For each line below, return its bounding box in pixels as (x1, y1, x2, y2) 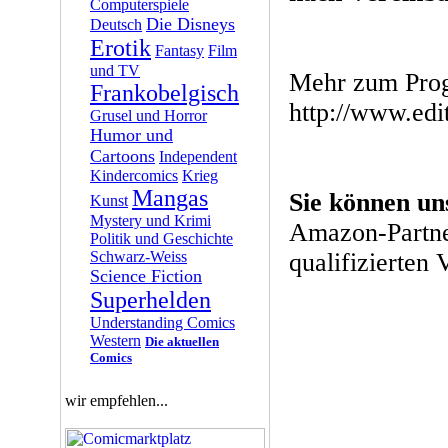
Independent (159, 148, 237, 165)
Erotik (90, 35, 151, 61)
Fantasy (155, 42, 204, 59)
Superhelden (90, 287, 211, 313)
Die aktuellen (145, 334, 219, 349)
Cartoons (90, 146, 155, 166)
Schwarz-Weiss (90, 248, 187, 265)
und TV (90, 62, 140, 79)
